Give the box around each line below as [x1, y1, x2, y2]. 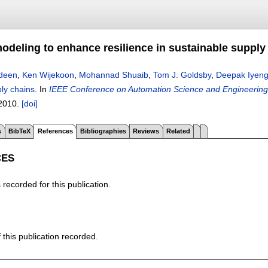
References [37, 127, 73, 135]
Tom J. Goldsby [153, 70, 211, 80]
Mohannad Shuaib [79, 70, 148, 80]
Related [166, 127, 191, 135]
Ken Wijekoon [22, 70, 74, 80]
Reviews [133, 127, 160, 135]
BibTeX [8, 127, 31, 135]
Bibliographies [80, 127, 126, 135]
